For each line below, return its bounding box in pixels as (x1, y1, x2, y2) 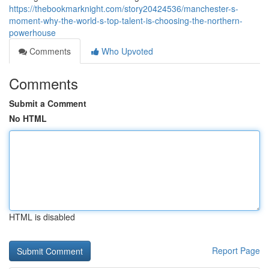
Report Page (212, 244, 260, 256)
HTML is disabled (9, 211, 75, 223)
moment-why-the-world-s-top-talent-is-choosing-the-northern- (9, 14, 243, 26)
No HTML (9, 112, 47, 124)
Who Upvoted (99, 45, 153, 57)
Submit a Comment (9, 97, 86, 109)
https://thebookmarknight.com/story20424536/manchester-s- (9, 2, 238, 14)
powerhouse (9, 26, 56, 38)
